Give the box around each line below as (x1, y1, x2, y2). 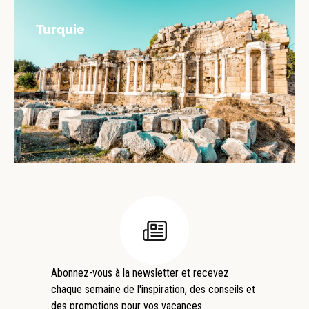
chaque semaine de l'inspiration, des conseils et (51, 283, 255, 296)
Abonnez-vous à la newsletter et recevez (51, 266, 229, 279)
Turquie (36, 21, 84, 37)
